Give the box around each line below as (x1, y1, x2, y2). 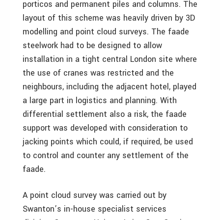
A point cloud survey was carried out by (23, 190, 166, 201)
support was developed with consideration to (23, 122, 188, 134)
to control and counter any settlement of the (23, 150, 189, 161)
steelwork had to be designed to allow (23, 40, 162, 51)
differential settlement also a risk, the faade (23, 109, 187, 120)
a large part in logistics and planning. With (23, 95, 177, 106)
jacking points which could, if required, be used (23, 136, 193, 147)
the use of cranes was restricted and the (23, 67, 174, 79)
